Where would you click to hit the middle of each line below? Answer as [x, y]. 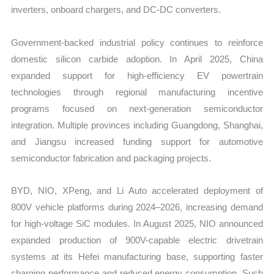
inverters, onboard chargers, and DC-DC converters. [116, 10]
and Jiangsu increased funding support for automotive [137, 141]
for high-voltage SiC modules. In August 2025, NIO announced [137, 223]
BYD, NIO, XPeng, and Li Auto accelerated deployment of [137, 190]
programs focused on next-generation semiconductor [137, 108]
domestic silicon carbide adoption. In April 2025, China [137, 59]
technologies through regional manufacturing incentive [137, 92]
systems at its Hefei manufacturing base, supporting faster [137, 256]
